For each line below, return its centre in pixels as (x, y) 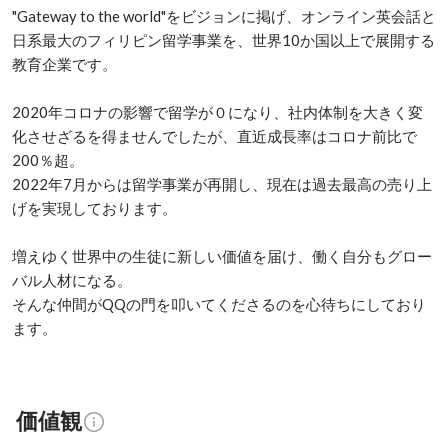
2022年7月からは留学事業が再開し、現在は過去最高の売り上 (222, 184)
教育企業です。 (64, 64)
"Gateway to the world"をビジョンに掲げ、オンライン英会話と (224, 16)
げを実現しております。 (94, 208)
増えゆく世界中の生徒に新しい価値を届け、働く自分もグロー (222, 256)
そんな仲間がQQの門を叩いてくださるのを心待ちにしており (219, 304)
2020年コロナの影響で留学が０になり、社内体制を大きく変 (217, 112)
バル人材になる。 (72, 280)
